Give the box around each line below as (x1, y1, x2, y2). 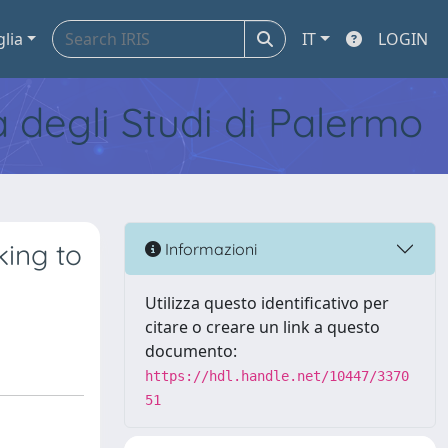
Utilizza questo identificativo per (145, 292, 389, 314)
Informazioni (161, 238, 257, 259)
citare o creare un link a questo (145, 316, 380, 338)
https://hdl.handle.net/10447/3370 (145, 368, 409, 384)
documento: (145, 340, 237, 362)
